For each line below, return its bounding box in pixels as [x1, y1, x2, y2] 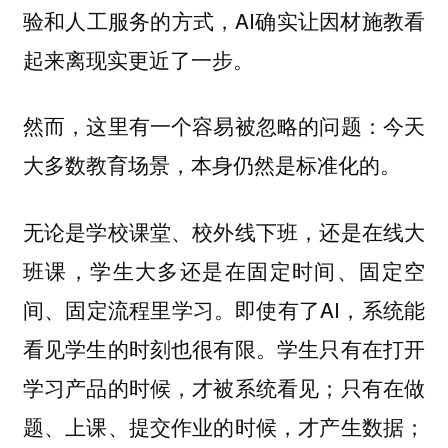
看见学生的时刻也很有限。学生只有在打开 [22, 332, 426, 363]
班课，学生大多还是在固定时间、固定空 [22, 254, 426, 285]
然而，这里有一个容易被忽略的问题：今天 [22, 110, 426, 141]
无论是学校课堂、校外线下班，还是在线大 [22, 215, 426, 246]
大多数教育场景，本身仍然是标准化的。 [22, 149, 401, 180]
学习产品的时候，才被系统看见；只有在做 [22, 371, 426, 402]
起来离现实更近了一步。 [22, 43, 254, 74]
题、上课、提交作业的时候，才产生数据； [22, 410, 426, 441]
